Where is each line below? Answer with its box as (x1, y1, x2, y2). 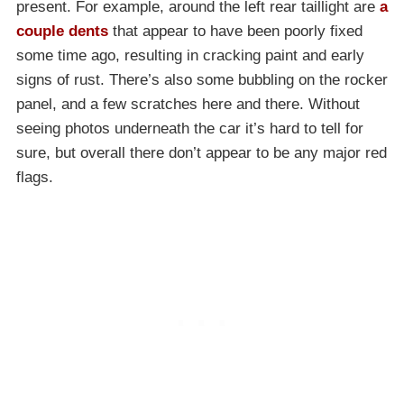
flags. (16, 168, 53, 186)
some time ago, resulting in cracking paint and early (16, 46, 364, 64)
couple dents (16, 22, 108, 40)
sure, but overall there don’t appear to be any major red (16, 143, 387, 161)
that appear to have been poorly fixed (108, 22, 363, 40)
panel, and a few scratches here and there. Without (16, 95, 360, 113)
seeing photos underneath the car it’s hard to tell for (16, 119, 363, 137)
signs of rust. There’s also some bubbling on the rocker (16, 70, 388, 88)
